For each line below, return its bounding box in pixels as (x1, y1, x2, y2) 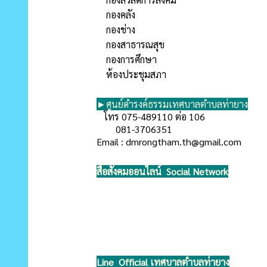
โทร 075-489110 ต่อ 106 (97, 110, 205, 123)
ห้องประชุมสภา (97, 68, 166, 80)
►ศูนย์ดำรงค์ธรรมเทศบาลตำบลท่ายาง (97, 98, 248, 110)
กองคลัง (97, 8, 135, 21)
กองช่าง (97, 23, 135, 36)
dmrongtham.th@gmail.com (126, 135, 241, 148)
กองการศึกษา (97, 53, 157, 66)
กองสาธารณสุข (97, 38, 164, 51)
